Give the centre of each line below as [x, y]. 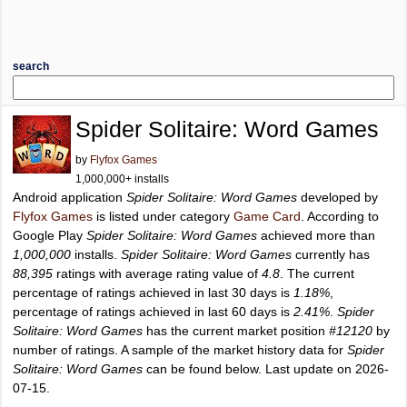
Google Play [50, 235]
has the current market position [236, 331]
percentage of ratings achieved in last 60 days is [153, 312]
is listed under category [163, 216]
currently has [331, 254]
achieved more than [316, 235]
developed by [338, 197]
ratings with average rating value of [157, 273]
